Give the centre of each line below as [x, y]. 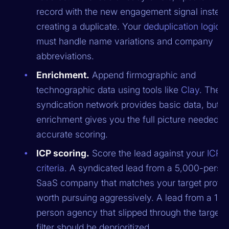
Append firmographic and [143, 75]
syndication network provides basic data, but [128, 104]
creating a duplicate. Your [90, 26]
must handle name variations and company [125, 41]
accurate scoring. [72, 134]
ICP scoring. [63, 153]
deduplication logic [182, 26]
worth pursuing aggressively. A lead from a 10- [132, 197]
